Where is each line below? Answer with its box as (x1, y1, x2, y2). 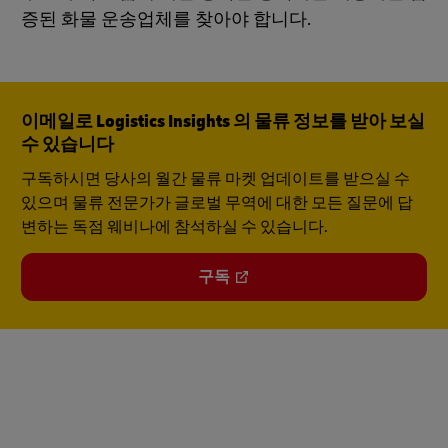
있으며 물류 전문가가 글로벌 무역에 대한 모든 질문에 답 (21, 193, 413, 213)
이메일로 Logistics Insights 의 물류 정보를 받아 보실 (21, 110, 425, 133)
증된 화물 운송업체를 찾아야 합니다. (21, 8, 311, 31)
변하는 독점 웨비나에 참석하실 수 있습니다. (21, 217, 328, 237)
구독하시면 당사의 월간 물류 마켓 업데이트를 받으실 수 (21, 169, 410, 189)
